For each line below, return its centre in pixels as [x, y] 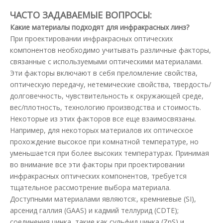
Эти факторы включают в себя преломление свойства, [104, 73]
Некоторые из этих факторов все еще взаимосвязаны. [103, 119]
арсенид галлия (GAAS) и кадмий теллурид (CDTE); [94, 210]
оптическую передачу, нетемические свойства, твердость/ [111, 84]
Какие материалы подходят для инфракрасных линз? [100, 27]
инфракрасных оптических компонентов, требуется [98, 176]
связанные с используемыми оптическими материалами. [106, 61]
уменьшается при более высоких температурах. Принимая [110, 153]
